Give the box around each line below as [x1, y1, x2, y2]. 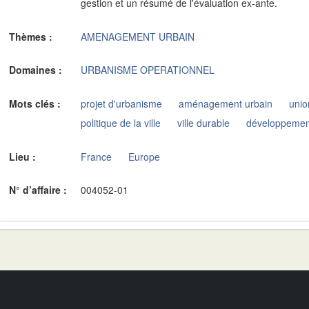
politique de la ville [81, 116, 161, 130]
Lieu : [9, 149, 39, 163]
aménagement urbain [179, 96, 273, 110]
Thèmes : [9, 29, 55, 43]
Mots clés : [9, 96, 63, 110]
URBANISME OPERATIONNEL [81, 63, 215, 77]
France [81, 149, 112, 163]
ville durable [177, 116, 230, 130]
